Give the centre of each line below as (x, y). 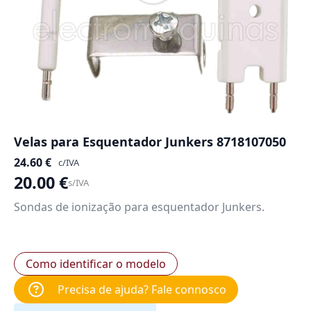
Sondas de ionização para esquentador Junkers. (139, 207)
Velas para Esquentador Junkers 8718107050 (150, 142)
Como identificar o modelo (96, 264)
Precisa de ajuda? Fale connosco (142, 289)
